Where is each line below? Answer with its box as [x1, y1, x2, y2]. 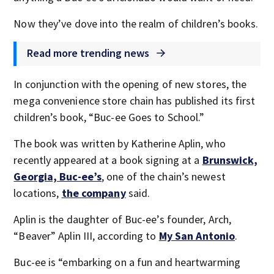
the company [61, 186, 126, 200]
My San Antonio [158, 229, 235, 243]
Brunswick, [202, 153, 258, 167]
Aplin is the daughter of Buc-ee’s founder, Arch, [13, 212, 232, 226]
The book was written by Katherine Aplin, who [13, 136, 226, 150]
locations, [13, 186, 62, 200]
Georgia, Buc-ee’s [13, 169, 102, 183]
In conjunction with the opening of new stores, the [13, 77, 247, 91]
